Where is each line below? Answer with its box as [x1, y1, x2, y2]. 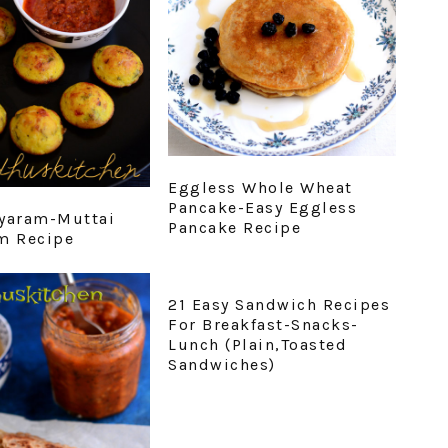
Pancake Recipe [168, 217, 302, 237]
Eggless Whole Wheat [168, 177, 353, 197]
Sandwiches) [168, 354, 276, 374]
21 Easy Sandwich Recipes [168, 294, 391, 314]
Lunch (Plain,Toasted [168, 334, 348, 354]
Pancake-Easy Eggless [168, 197, 358, 217]
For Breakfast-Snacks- [168, 314, 359, 334]
